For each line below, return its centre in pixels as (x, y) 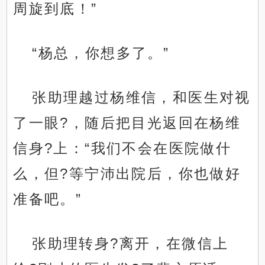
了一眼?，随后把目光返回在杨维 (127, 123)
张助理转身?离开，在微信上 (130, 244)
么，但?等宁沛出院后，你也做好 (127, 174)
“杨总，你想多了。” (101, 53)
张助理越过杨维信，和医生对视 (141, 98)
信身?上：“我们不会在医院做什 (122, 148)
